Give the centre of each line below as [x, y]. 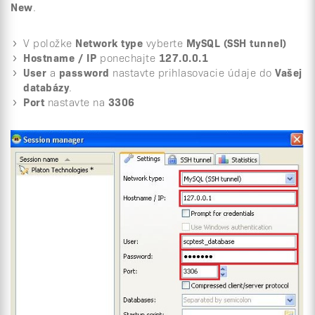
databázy [46, 87]
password [84, 72]
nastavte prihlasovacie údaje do [192, 72]
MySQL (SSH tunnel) [236, 43]
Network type [109, 43]
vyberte [165, 43]
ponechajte [128, 57]
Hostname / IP [60, 57]
